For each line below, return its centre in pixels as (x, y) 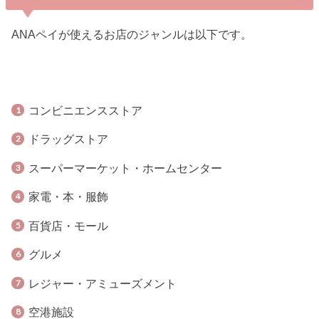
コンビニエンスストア (85, 110)
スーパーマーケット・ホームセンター (125, 168)
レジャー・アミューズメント (102, 283)
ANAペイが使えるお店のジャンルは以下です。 (132, 35)
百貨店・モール (68, 225)
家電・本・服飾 (68, 197)
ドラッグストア (68, 139)
